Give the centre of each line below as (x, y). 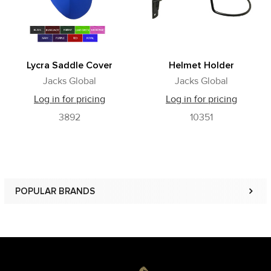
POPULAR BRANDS (55, 191)
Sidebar (46, 204)
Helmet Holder (201, 65)
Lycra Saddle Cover (70, 65)
